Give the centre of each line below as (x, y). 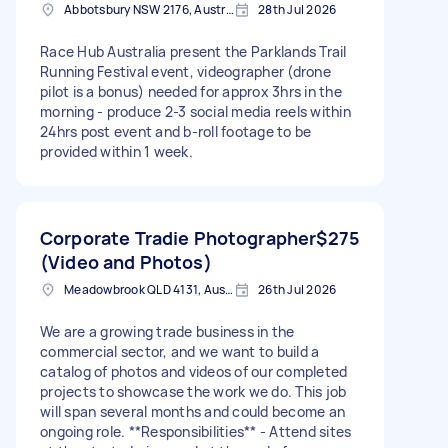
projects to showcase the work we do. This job (193, 391)
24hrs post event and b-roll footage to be (176, 131)
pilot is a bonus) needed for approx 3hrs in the (191, 91)
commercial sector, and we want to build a (180, 351)
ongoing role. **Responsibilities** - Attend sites (196, 431)
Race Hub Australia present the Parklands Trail (193, 51)
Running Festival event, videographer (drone (185, 71)
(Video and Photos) (126, 261)
